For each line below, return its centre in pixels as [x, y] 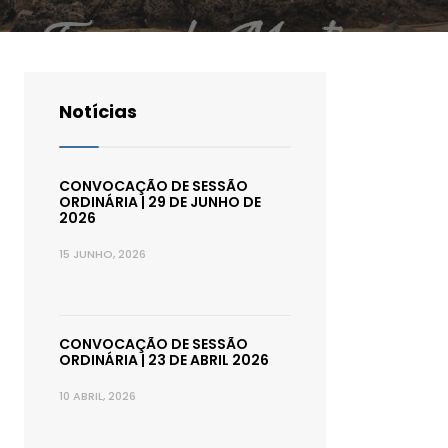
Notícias [98, 111]
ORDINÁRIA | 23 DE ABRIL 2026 [164, 360]
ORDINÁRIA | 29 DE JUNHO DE [160, 202]
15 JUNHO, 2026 [102, 254]
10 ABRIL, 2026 [97, 396]
